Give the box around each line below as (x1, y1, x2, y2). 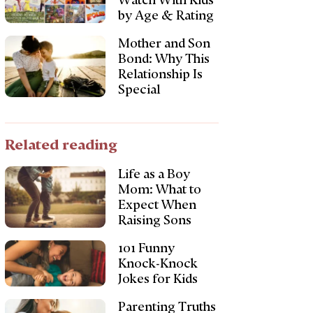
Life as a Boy (117, 167, 190, 181)
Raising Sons (117, 213, 191, 227)
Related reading (5, 136, 118, 153)
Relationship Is (117, 67, 203, 81)
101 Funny (117, 241, 175, 255)
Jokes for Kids (117, 272, 198, 286)
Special (117, 82, 160, 96)
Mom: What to (117, 182, 201, 196)
